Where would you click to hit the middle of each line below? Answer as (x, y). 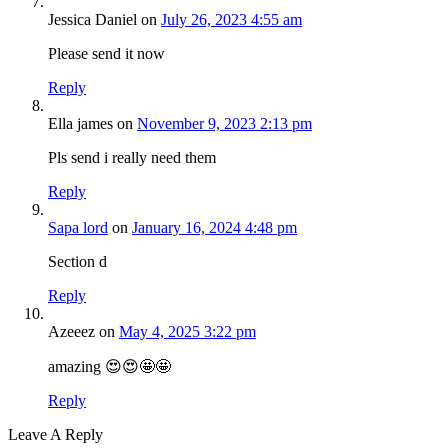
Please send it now (106, 53)
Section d (77, 261)
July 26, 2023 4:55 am (231, 19)
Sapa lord (78, 227)
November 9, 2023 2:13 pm (224, 123)
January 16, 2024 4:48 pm (214, 227)
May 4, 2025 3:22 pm (187, 331)
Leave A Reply (55, 434)
